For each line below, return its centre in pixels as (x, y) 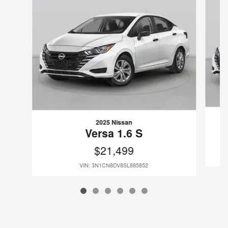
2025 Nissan (114, 122)
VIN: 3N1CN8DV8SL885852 (114, 165)
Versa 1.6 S (114, 133)
